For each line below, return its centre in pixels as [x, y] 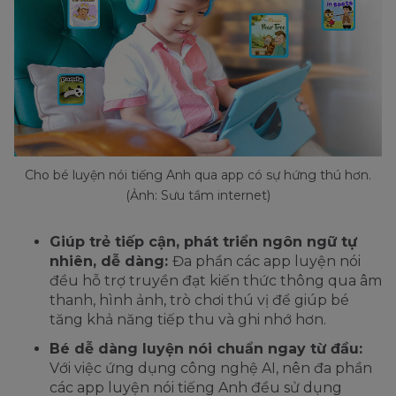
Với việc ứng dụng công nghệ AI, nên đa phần [211, 369]
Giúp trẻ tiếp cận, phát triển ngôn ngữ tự [203, 242]
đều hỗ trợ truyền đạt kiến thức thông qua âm [216, 281]
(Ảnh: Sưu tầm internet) [198, 196]
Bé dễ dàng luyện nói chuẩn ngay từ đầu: [206, 349]
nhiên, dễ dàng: [111, 262]
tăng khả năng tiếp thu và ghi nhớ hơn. [188, 320]
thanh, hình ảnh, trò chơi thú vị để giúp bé [199, 301]
